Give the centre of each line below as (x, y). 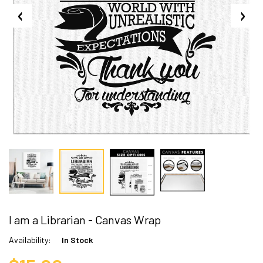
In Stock (77, 240)
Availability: (30, 240)
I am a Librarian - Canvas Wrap (85, 220)
